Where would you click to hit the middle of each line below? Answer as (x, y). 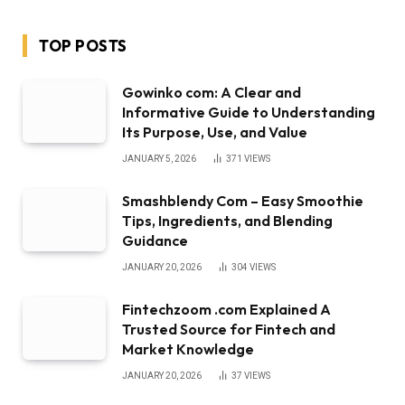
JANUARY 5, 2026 (159, 158)
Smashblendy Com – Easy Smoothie (243, 200)
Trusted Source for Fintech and (229, 329)
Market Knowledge (188, 348)
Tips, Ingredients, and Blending (227, 220)
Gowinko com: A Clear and (212, 92)
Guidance (155, 240)
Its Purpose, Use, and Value (215, 132)
